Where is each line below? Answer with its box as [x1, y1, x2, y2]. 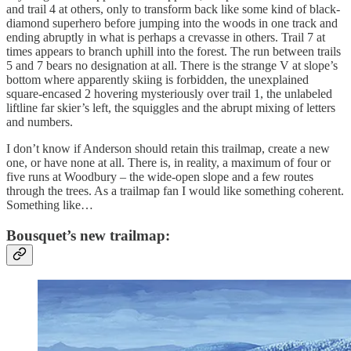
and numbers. [6, 114, 73, 128]
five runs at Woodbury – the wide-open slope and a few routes [6, 169, 313, 183]
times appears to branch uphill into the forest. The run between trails [6, 44, 341, 58]
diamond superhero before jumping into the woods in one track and [6, 16, 338, 30]
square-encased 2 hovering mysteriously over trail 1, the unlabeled [6, 86, 332, 100]
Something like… [6, 197, 93, 212]
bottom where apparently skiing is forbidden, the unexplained [6, 72, 309, 86]
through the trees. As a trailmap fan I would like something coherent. [6, 183, 344, 197]
